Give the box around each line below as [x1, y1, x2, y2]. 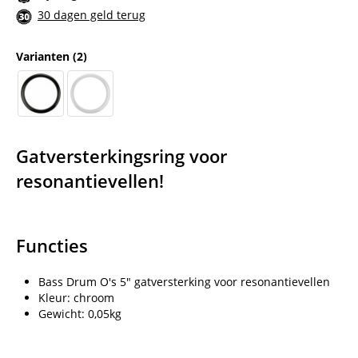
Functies [16, 233, 88, 258]
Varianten [16, 48, 73, 64]
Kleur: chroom [38, 289, 114, 305]
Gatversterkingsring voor [16, 143, 227, 169]
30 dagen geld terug [38, 7, 145, 23]
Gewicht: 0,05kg [38, 305, 121, 321]
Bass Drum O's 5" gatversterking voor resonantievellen [38, 273, 330, 289]
